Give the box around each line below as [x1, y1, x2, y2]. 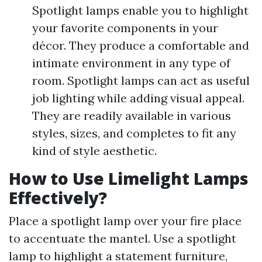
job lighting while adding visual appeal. [32, 91, 244, 106]
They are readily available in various [32, 108, 231, 123]
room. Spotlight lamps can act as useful [32, 73, 250, 88]
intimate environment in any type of [32, 56, 230, 71]
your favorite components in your [32, 20, 218, 36]
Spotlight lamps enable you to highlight [32, 3, 249, 18]
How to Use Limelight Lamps [9, 167, 249, 190]
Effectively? [9, 187, 107, 209]
